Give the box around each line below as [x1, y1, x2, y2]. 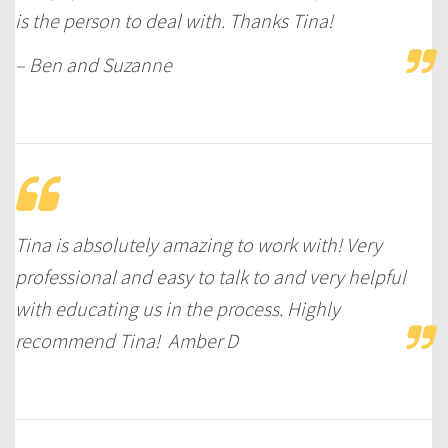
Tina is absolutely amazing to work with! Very [15, 231, 382, 257]
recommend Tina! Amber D [15, 327, 238, 353]
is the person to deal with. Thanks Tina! [15, 7, 333, 33]
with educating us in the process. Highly [15, 295, 340, 321]
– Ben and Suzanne [15, 51, 172, 77]
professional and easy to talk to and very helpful [15, 263, 406, 289]
